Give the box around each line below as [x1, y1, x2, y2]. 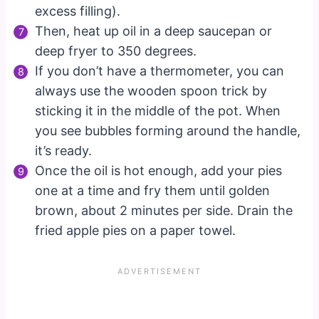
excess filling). [35, 3, 121, 19]
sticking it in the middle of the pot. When [35, 103, 281, 118]
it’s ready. [35, 142, 93, 158]
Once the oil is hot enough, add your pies [35, 162, 283, 178]
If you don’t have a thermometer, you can [35, 63, 285, 78]
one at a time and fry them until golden [35, 182, 271, 198]
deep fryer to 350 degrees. [35, 43, 197, 58]
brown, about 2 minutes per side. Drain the [35, 202, 293, 218]
